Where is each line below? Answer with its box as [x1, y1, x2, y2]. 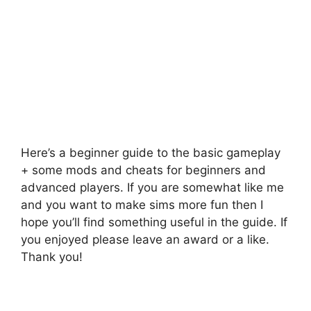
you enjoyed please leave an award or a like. [21, 232, 269, 246]
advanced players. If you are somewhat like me [21, 180, 284, 194]
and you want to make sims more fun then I [21, 197, 263, 212]
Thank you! [21, 249, 83, 264]
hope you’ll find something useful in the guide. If [21, 215, 287, 229]
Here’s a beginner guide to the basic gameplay [21, 145, 280, 160]
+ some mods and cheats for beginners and [21, 162, 266, 177]
